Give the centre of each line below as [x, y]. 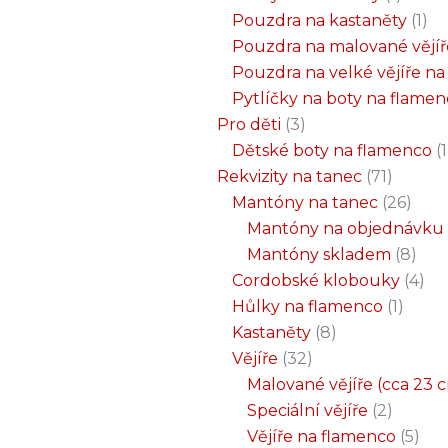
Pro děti [249, 124]
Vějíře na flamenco [321, 436]
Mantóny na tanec [305, 202]
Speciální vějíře [307, 410]
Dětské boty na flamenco [332, 150]
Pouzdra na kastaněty [319, 20]
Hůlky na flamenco [307, 306]
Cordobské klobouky [316, 280]
